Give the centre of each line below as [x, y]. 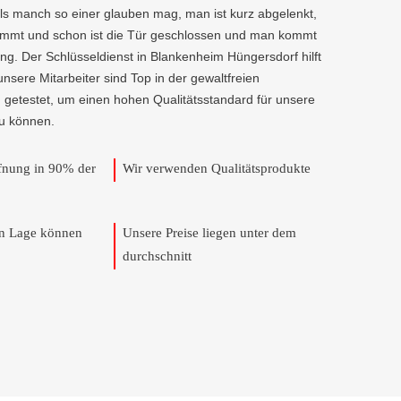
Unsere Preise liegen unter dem [209, 233]
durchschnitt [157, 256]
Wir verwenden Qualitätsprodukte [217, 168]
